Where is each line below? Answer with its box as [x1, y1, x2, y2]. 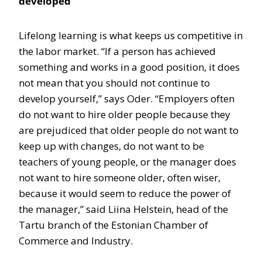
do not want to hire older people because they [19, 108, 230, 121]
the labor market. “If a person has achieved [19, 44, 216, 58]
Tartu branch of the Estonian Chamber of [19, 218, 208, 232]
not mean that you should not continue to [19, 76, 210, 89]
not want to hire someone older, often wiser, [19, 171, 220, 184]
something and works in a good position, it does [19, 60, 240, 74]
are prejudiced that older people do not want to [19, 123, 239, 137]
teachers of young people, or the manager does [19, 155, 236, 168]
